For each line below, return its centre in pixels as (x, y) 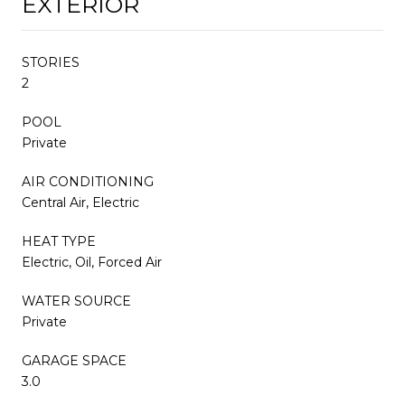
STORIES (51, 62)
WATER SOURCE (76, 301)
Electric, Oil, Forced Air (92, 262)
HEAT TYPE (59, 241)
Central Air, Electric (80, 202)
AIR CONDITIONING (88, 181)
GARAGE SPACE (74, 360)
